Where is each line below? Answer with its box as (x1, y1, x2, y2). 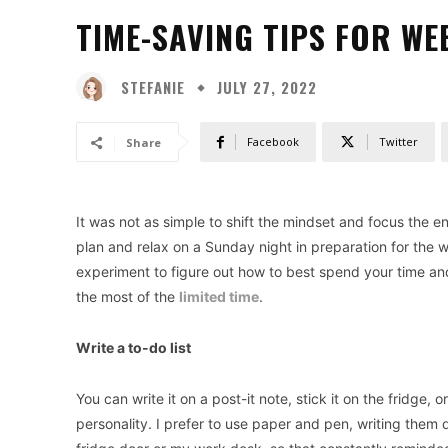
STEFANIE (121, 75, 185, 98)
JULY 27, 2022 (217, 76, 317, 99)
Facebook (247, 134, 299, 149)
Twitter (379, 134, 418, 149)
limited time (179, 288, 259, 305)
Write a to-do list (76, 339, 191, 356)
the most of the (76, 288, 179, 305)
